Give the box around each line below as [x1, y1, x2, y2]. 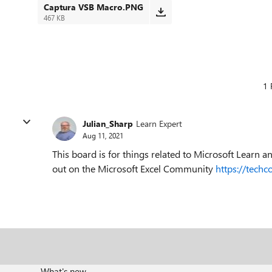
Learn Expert [136, 117, 182, 129]
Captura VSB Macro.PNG [44, 1, 143, 13]
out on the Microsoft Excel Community [52, 162, 216, 175]
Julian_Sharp [83, 117, 133, 129]
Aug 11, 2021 [83, 130, 123, 140]
